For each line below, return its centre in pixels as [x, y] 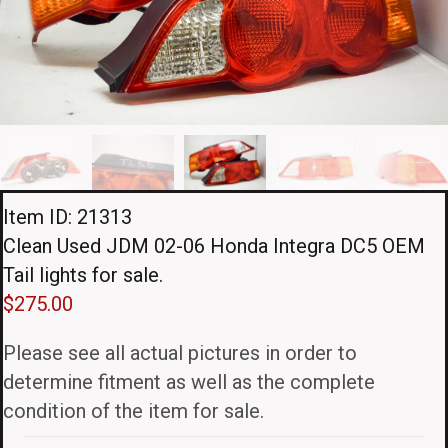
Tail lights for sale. [83, 274]
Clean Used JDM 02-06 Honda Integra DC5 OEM [214, 245]
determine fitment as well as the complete [189, 381]
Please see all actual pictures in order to [180, 352]
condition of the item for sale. [133, 410]
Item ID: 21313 [67, 216]
